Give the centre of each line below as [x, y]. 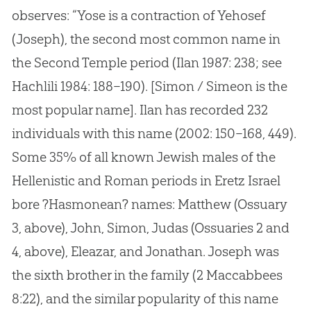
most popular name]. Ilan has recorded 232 [140, 110]
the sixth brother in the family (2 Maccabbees [147, 275]
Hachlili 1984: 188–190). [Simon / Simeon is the [149, 86]
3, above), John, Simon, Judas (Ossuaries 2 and [150, 228]
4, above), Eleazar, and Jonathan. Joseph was [145, 252]
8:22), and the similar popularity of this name [145, 299]
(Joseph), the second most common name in [146, 39]
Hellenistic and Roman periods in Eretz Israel [146, 181]
